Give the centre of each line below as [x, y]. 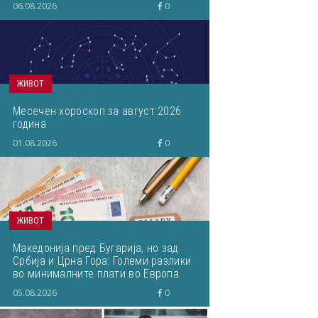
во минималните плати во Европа [96, 274]
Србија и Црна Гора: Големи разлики [102, 261]
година [29, 124]
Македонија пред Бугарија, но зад [96, 248]
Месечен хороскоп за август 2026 [97, 111]
